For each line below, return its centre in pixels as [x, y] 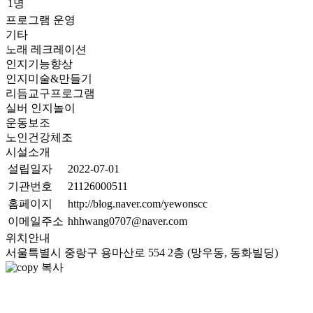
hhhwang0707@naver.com [128, 221]
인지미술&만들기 [49, 79]
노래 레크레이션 [46, 49]
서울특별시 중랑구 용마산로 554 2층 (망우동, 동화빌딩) [142, 253]
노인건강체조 [39, 137]
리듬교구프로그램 [50, 93]
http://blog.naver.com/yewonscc [138, 204]
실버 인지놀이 [41, 108]
